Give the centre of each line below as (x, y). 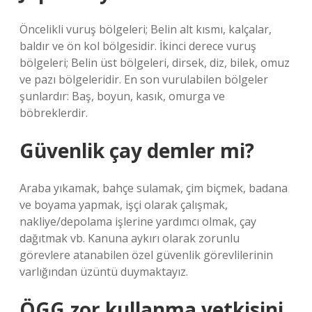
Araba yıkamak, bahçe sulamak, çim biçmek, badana (154, 188)
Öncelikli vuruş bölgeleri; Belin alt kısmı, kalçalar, (146, 29)
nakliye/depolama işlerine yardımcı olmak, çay (138, 221)
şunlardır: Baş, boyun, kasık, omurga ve (122, 96)
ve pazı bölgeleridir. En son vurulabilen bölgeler (144, 79)
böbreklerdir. (54, 113)
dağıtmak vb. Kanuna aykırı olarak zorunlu (130, 238)
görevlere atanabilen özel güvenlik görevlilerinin (146, 255)
